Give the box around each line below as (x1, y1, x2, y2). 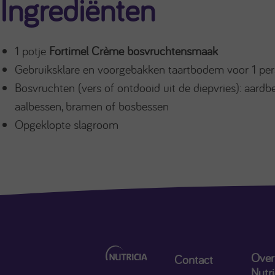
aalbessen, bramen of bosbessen (15, 98, 169, 114)
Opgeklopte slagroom (15, 117, 118, 133)
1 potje (15, 43, 49, 59)
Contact (174, 252, 214, 268)
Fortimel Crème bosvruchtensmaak (49, 43, 218, 59)
